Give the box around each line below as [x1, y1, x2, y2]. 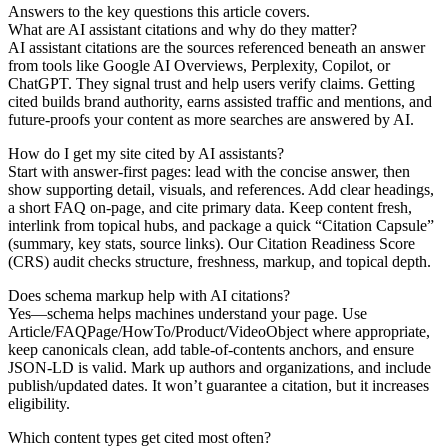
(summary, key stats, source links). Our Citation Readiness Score [8, 234, 415, 252]
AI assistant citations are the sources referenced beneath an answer [8, 38, 425, 56]
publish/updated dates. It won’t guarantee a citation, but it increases [8, 376, 429, 394]
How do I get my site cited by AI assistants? [8, 144, 284, 162]
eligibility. [8, 394, 70, 412]
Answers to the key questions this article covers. [8, 2, 310, 20]
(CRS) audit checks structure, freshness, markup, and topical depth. [8, 252, 431, 270]
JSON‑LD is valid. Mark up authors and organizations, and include [8, 358, 431, 376]
